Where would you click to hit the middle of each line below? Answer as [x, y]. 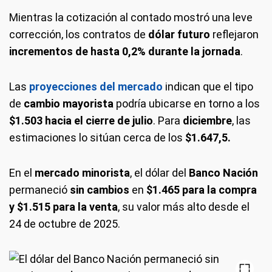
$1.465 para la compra [202, 190]
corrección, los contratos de [79, 34]
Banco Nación [223, 173]
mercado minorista [82, 173]
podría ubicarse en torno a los [187, 104]
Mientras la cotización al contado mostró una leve [131, 17]
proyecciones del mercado [96, 87]
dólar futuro [179, 34]
